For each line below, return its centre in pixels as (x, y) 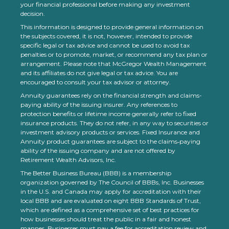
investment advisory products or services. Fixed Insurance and (110, 132)
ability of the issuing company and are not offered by (98, 151)
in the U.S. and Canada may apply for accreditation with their (111, 192)
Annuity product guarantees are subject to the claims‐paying (110, 142)
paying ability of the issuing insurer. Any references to (99, 105)
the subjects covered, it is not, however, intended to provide (106, 36)
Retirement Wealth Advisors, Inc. (68, 160)
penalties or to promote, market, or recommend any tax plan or (114, 55)
